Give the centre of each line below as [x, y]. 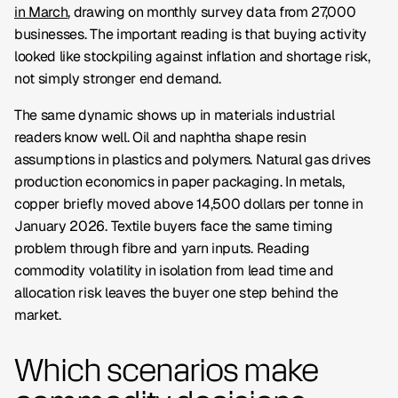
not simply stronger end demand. [118, 79]
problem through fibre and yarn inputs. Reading [162, 248]
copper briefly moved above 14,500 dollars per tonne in [189, 204]
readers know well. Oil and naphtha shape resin [160, 137]
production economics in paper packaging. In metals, [179, 182]
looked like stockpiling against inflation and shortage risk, [192, 56]
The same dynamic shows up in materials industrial [175, 115]
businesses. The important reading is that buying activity [191, 34]
